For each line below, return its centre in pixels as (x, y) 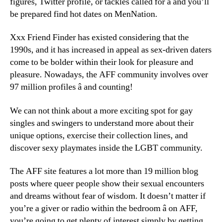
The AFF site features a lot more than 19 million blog (104, 171)
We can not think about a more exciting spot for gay (101, 111)
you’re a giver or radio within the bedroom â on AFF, (104, 208)
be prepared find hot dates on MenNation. (84, 14)
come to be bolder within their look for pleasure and (102, 62)
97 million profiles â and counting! (71, 87)
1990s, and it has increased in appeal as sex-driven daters (111, 50)
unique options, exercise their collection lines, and (99, 135)
